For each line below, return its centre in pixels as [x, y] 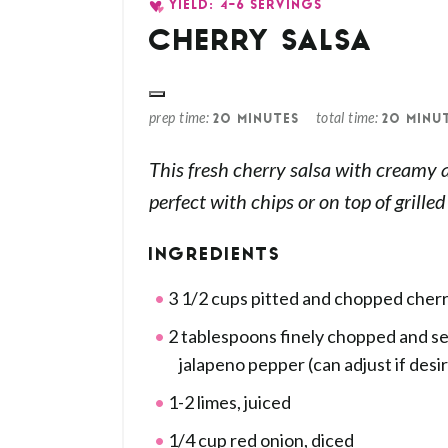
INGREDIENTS [215, 256]
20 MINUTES [256, 119]
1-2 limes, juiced [228, 402]
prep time [177, 118]
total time [345, 118]
